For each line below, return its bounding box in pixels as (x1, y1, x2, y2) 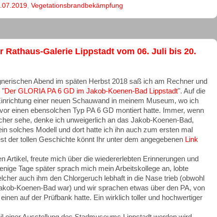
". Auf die (177, 87, 205, 95)
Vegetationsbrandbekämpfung (31, 2, 123, 10)
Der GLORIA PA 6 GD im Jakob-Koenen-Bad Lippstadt (4, 87, 178, 95)
